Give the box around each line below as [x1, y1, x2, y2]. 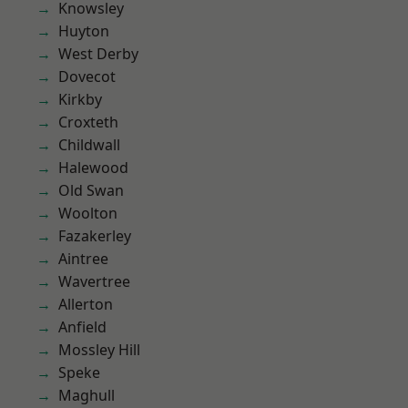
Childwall [58, 135, 120, 155]
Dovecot [58, 66, 116, 87]
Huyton [58, 21, 109, 41]
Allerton [58, 294, 113, 314]
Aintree [58, 249, 108, 269]
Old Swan [58, 180, 124, 200]
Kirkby [58, 89, 102, 109]
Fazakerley [58, 226, 131, 246]
